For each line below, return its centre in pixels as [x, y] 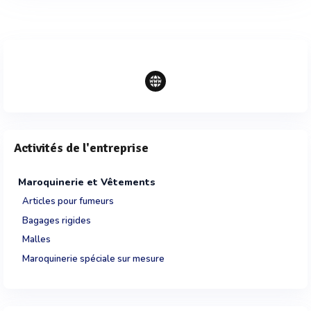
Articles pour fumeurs [68, 201]
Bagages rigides [57, 220]
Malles [36, 239]
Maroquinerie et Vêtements [87, 182]
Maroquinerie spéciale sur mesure [93, 259]
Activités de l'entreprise [81, 148]
